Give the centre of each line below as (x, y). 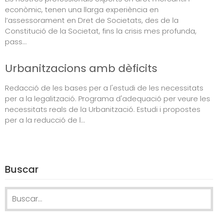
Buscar (22, 169)
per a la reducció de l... (45, 120)
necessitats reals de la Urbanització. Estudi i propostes (103, 109)
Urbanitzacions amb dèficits (81, 68)
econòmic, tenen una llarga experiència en (82, 9)
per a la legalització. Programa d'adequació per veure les (108, 98)
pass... (16, 41)
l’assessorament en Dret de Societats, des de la (92, 20)
